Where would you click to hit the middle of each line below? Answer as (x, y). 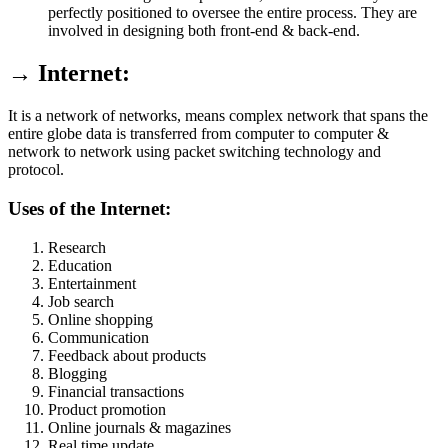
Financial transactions (116, 391)
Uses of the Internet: (89, 208)
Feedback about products (127, 355)
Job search (81, 301)
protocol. (36, 170)
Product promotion (107, 409)
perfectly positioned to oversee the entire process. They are (232, 13)
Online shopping (100, 319)
